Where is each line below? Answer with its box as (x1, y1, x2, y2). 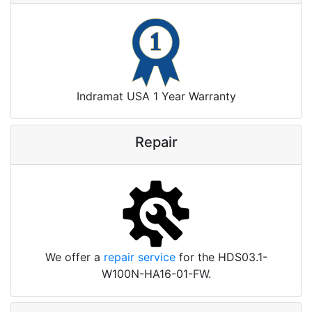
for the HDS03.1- (175, 250, 267, 265)
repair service (103, 250, 175, 265)
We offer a (45, 250, 104, 265)
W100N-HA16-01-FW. (101, 267, 211, 281)
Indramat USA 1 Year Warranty (76, 89, 236, 104)
